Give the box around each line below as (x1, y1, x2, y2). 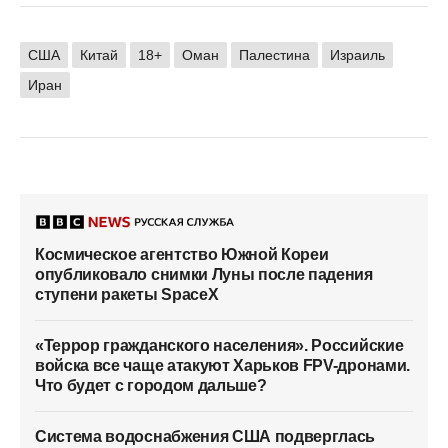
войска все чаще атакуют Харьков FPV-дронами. (35, 357, 410, 375)
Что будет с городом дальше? (35, 377, 267, 395)
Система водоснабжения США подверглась (35, 428, 376, 446)
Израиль (330, 46, 385, 63)
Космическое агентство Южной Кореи (35, 246, 329, 264)
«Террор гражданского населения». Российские (35, 337, 404, 355)
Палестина (239, 46, 310, 63)
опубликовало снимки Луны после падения (35, 266, 373, 284)
